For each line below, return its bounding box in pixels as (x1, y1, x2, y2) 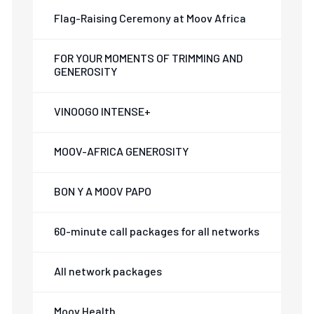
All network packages (54, 264, 163, 278)
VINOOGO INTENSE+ (54, 104, 151, 118)
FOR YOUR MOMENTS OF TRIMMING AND (54, 51, 243, 64)
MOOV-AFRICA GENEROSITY (54, 144, 189, 158)
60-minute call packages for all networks (54, 224, 260, 238)
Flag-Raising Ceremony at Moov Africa (54, 11, 247, 25)
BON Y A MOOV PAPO (54, 184, 152, 198)
